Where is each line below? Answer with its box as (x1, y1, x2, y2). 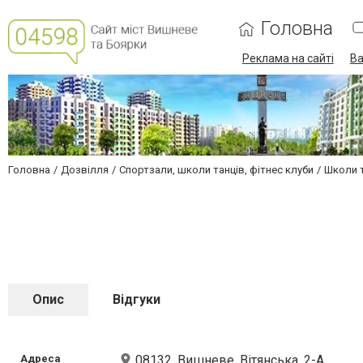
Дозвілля (61, 164, 109, 176)
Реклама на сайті (241, 52, 334, 65)
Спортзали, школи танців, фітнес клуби (119, 164, 314, 176)
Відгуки (113, 292, 160, 307)
